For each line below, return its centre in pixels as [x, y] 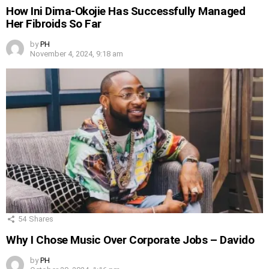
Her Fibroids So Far [54, 24]
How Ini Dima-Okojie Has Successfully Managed [126, 11]
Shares [41, 219]
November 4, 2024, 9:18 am [77, 54]
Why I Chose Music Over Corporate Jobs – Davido [130, 240]
